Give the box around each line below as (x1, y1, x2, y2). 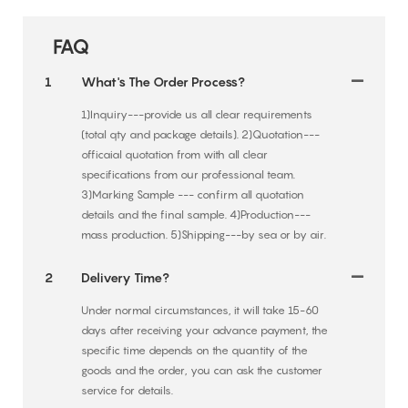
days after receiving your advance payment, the (80, 322, 328, 337)
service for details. (80, 382, 173, 397)
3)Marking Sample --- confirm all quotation (80, 187, 304, 201)
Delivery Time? (80, 269, 169, 285)
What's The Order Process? (80, 73, 245, 89)
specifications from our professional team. (80, 167, 295, 181)
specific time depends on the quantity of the (80, 342, 308, 357)
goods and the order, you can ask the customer (80, 362, 322, 377)
